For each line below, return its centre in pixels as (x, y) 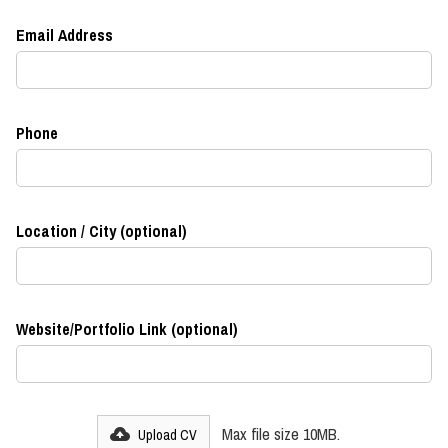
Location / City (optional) (101, 231)
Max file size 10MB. (280, 434)
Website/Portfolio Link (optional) (127, 329)
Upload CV (167, 435)
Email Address (64, 35)
